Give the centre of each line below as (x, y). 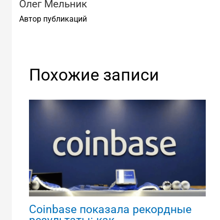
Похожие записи (94, 74)
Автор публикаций (53, 19)
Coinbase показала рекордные (110, 209)
